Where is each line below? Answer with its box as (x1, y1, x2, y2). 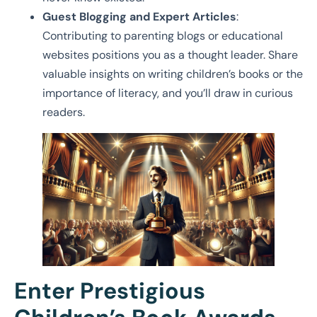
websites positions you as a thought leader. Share (42, 47, 298, 63)
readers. (42, 105, 85, 120)
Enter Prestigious (14, 275, 205, 306)
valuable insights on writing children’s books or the (42, 67, 303, 82)
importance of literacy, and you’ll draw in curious (42, 86, 293, 101)
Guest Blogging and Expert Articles (42, 9, 236, 25)
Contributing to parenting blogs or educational (42, 28, 283, 44)
